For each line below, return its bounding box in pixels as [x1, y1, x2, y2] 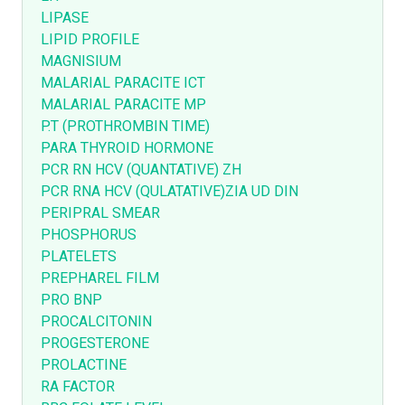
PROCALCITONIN [41, 311, 152, 333]
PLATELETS [41, 246, 117, 268]
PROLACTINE [41, 354, 127, 376]
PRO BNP [41, 289, 102, 311]
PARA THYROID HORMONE [41, 137, 213, 159]
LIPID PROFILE [41, 29, 139, 51]
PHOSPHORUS [41, 224, 137, 246]
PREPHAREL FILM [41, 268, 159, 289]
